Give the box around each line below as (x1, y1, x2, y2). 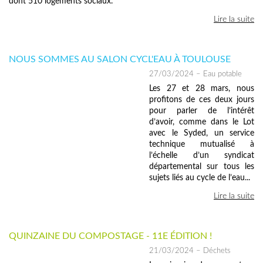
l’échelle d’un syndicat (149, 151, 254, 160)
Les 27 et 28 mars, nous (149, 84, 254, 93)
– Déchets (194, 247, 231, 254)
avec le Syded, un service (149, 129, 254, 137)
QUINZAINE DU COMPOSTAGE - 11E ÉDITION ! (9, 231, 212, 241)
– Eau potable (194, 70, 242, 77)
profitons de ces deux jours (149, 95, 254, 104)
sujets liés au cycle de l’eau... (149, 173, 250, 182)
